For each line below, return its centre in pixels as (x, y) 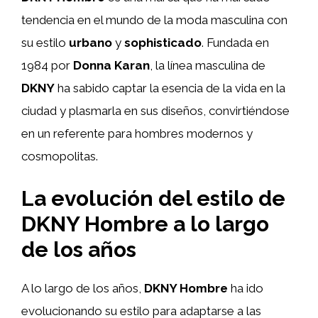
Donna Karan (111, 65)
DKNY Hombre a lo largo (145, 224)
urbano (91, 43)
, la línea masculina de (208, 65)
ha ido (246, 288)
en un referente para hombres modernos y (137, 133)
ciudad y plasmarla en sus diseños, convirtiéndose (155, 111)
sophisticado (163, 43)
